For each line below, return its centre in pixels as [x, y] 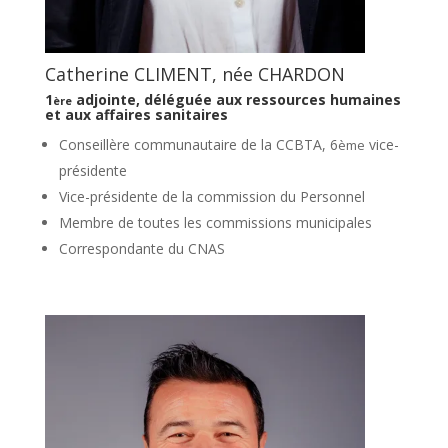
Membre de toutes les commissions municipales [215, 222]
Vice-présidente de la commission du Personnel [211, 196]
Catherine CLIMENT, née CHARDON [194, 73]
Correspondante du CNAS [141, 248]
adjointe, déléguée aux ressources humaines [236, 99]
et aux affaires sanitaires [136, 114]
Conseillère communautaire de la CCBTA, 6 [198, 144]
